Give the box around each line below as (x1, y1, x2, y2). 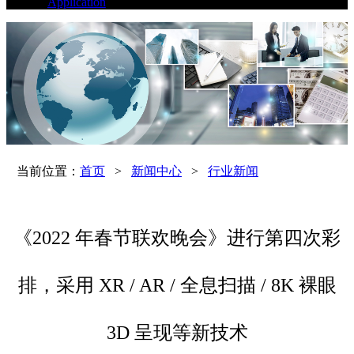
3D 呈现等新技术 (106, 322, 248, 343)
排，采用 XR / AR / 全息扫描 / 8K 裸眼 (17, 274, 337, 296)
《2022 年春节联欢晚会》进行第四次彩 (13, 227, 341, 248)
